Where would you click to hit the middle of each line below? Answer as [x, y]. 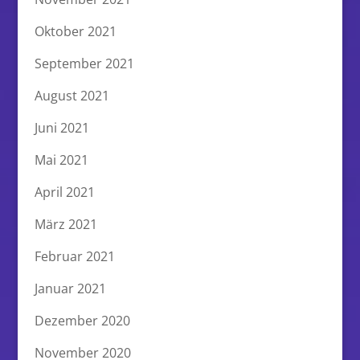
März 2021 [65, 224]
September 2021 [84, 63]
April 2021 [64, 192]
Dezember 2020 [82, 320]
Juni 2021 [61, 127]
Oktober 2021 [75, 31]
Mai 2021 [61, 160]
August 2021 [72, 95]
